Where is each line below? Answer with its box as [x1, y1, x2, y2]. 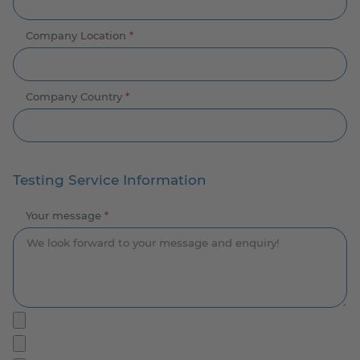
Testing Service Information [13, 171, 207, 188]
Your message [26, 209, 104, 223]
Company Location [26, 28, 129, 42]
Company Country [26, 89, 125, 103]
